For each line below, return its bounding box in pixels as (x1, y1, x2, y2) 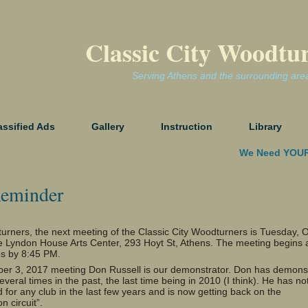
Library (249, 121, 282, 132)
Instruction (161, 121, 212, 132)
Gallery (91, 121, 124, 132)
